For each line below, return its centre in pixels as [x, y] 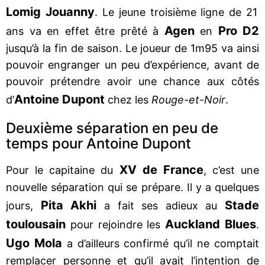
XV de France [158, 169]
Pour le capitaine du [60, 170]
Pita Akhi [69, 205]
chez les [128, 99]
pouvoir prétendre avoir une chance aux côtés [132, 81]
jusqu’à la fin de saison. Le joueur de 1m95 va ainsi [132, 48]
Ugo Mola [34, 243]
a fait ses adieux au [157, 205]
